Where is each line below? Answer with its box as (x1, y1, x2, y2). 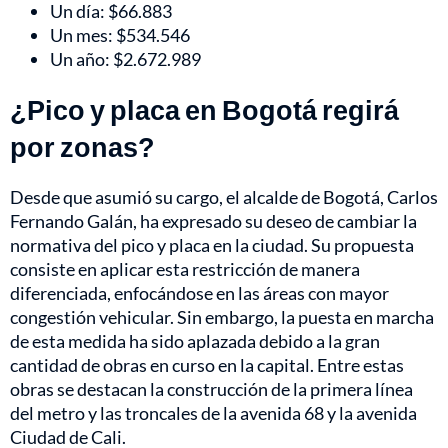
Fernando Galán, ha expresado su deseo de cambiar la (10, 210, 417, 233)
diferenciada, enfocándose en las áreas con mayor (10, 282, 389, 305)
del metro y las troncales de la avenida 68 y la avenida (10, 402, 417, 425)
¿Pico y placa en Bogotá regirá (10, 93, 399, 127)
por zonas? (10, 130, 155, 164)
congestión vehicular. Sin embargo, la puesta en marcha (10, 306, 434, 329)
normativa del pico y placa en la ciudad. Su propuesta (10, 234, 414, 257)
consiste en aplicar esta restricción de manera (10, 258, 360, 281)
